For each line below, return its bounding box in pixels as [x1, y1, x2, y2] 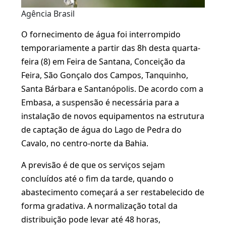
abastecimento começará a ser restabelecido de [21, 187, 204, 198]
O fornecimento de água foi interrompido [21, 29, 181, 40]
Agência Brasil [21, 8, 75, 19]
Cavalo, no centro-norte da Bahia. [21, 138, 148, 149]
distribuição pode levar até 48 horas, [21, 214, 160, 225]
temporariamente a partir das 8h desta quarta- [21, 42, 200, 53]
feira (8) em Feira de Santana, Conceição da [21, 56, 185, 67]
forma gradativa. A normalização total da [21, 200, 178, 211]
